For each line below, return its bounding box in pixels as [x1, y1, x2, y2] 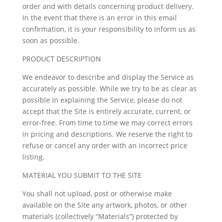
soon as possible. [22, 36, 83, 45]
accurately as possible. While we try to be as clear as [22, 84, 197, 93]
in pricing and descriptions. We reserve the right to [22, 129, 192, 139]
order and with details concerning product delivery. [22, 1, 194, 11]
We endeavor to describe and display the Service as [22, 72, 194, 82]
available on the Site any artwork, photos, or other [22, 200, 187, 210]
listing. [22, 152, 49, 162]
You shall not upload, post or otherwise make [22, 189, 172, 198]
